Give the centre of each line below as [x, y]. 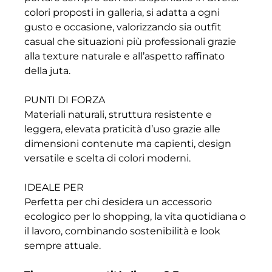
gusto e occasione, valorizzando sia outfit [123, 27]
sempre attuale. [63, 246]
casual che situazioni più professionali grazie [130, 42]
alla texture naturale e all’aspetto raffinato [124, 56]
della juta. [47, 71]
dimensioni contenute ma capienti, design [128, 144]
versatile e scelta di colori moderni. [107, 158]
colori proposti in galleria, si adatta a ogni [122, 13]
